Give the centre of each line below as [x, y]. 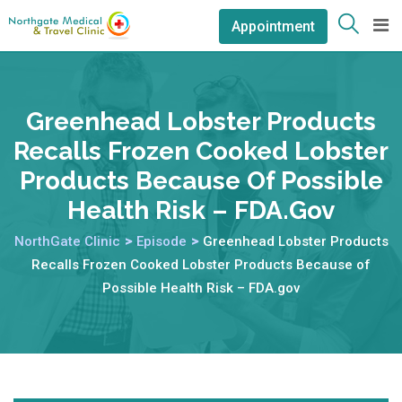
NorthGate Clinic [67, 241]
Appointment [273, 26]
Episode [161, 241]
